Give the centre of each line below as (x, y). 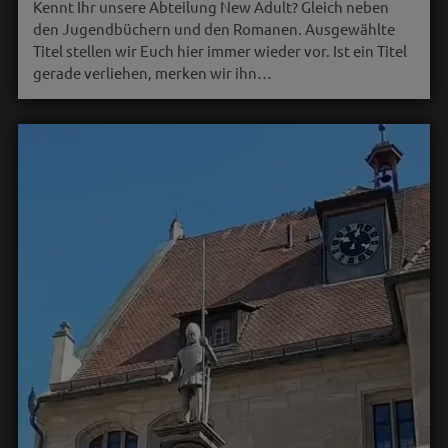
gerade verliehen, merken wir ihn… (152, 72)
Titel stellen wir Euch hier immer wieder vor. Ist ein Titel (219, 50)
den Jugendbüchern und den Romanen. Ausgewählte (213, 28)
